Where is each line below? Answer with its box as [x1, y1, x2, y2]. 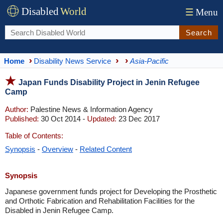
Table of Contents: [5, 131, 63, 140]
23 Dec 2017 [116, 114, 160, 123]
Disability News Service [34, 56, 111, 65]
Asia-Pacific [130, 56, 169, 65]
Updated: [87, 114, 116, 123]
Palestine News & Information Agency [28, 105, 153, 113]
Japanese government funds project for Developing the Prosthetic [5, 187, 217, 196]
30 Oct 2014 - [39, 114, 87, 123]
